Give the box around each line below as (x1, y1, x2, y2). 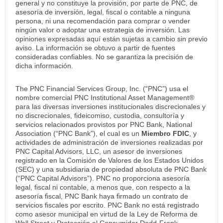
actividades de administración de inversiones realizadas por (15, 138, 203, 146)
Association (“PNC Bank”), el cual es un (15, 129, 141, 137)
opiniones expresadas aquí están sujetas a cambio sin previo (15, 34, 208, 43)
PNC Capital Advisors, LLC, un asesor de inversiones (15, 147, 182, 155)
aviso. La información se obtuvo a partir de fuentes (15, 43, 175, 52)
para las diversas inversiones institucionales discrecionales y (15, 102, 206, 111)
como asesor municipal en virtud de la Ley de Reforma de (15, 210, 198, 218)
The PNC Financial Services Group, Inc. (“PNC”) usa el (15, 84, 188, 93)
